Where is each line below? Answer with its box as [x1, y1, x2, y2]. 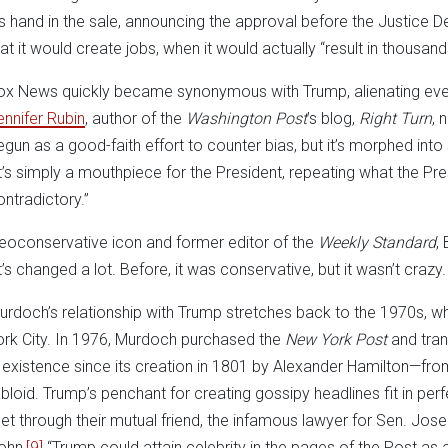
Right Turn [359, 108, 432, 128]
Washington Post [186, 108, 307, 128]
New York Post [285, 329, 387, 349]
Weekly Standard [318, 232, 436, 252]
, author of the [85, 108, 186, 128]
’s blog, [307, 108, 359, 128]
